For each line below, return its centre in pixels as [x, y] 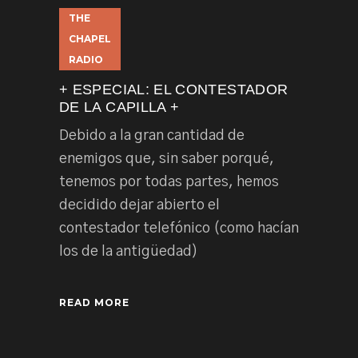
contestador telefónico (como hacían [179, 229]
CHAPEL [90, 39]
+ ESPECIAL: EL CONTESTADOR [174, 90]
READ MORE [94, 302]
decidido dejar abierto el [139, 206]
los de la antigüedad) [129, 252]
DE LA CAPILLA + [119, 107]
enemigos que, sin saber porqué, [167, 159]
